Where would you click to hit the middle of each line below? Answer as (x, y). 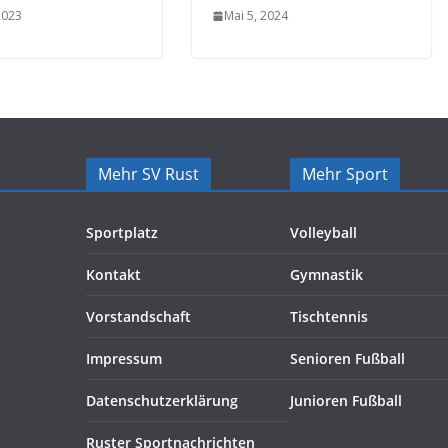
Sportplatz (122, 232)
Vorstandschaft (138, 316)
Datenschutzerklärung (162, 400)
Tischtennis (329, 316)
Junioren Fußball (346, 400)
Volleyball (323, 232)
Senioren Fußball (347, 358)
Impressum (124, 358)
